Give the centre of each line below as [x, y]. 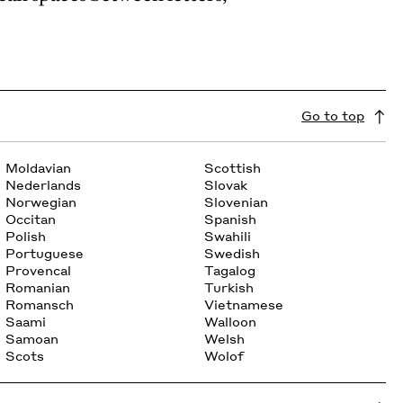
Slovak [226, 185]
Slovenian [237, 202]
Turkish [229, 288]
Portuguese [45, 254]
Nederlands [44, 185]
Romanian [38, 288]
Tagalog [230, 271]
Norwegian [41, 202]
